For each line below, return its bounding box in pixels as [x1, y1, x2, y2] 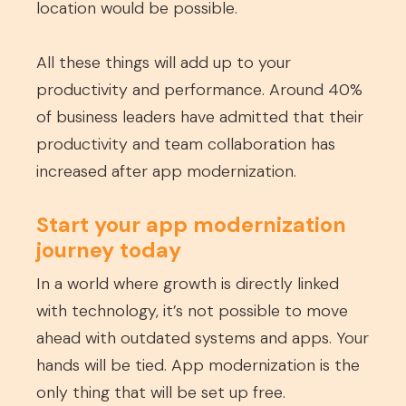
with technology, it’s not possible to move [36, 300, 348, 322]
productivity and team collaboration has [36, 133, 335, 155]
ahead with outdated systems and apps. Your [36, 327, 369, 349]
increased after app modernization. [36, 160, 296, 182]
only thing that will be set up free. [36, 382, 285, 403]
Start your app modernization [36, 211, 346, 238]
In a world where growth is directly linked [36, 273, 339, 295]
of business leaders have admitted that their [36, 106, 363, 128]
